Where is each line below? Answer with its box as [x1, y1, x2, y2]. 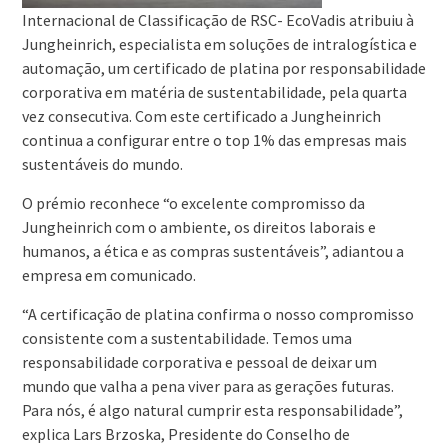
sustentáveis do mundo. [21, 154, 183, 175]
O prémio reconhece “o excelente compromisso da [21, 193, 365, 214]
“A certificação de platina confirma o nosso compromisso [21, 304, 414, 325]
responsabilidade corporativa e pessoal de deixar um [21, 352, 377, 373]
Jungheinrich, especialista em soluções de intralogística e [21, 34, 417, 55]
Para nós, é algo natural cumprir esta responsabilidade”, [21, 400, 403, 421]
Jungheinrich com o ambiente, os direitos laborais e [21, 217, 376, 238]
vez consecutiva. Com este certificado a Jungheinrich [21, 106, 381, 127]
